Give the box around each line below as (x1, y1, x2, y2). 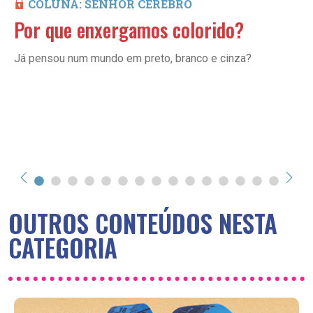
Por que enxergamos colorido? (14, 15, 244, 44)
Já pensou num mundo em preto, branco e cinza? (14, 51, 252, 65)
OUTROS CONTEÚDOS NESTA (8, 204, 277, 241)
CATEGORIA (8, 228, 117, 265)
